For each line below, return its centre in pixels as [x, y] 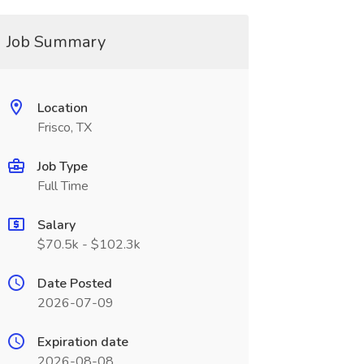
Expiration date [82, 342]
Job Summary [56, 42]
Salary [56, 225]
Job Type [62, 167]
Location [62, 108]
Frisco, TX [64, 128]
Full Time [63, 186]
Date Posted [74, 284]
